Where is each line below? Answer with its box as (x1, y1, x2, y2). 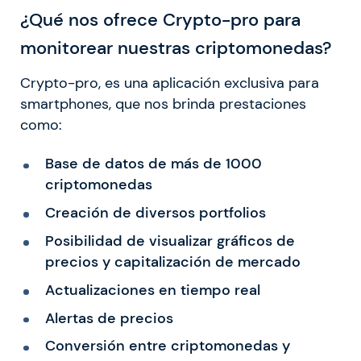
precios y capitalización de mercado (44, 253, 301, 272)
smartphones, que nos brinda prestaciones (20, 95, 306, 114)
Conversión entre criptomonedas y (44, 337, 290, 355)
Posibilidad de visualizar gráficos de (44, 232, 295, 251)
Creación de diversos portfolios (44, 204, 266, 222)
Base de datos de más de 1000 (44, 155, 262, 173)
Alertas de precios (44, 309, 173, 327)
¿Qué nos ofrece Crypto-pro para (20, 8, 301, 32)
